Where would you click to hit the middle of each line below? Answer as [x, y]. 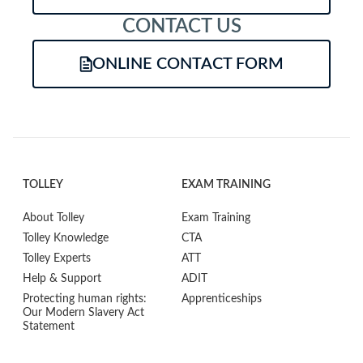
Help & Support [62, 278]
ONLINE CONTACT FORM [188, 64]
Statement [49, 326]
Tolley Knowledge [66, 238]
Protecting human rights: [85, 299]
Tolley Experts [57, 258]
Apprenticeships [222, 299]
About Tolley [53, 218]
